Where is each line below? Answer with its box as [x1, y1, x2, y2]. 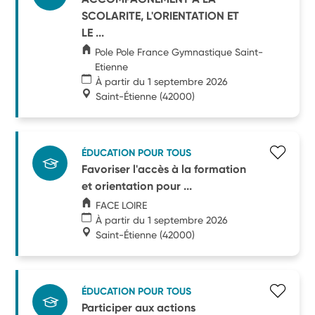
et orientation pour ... [82, 179, 193, 193]
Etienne [95, 60, 129, 72]
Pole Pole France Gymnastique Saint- [95, 46, 264, 58]
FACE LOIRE [96, 199, 148, 211]
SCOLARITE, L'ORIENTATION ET [82, 8, 240, 22]
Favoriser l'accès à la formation [82, 162, 247, 176]
